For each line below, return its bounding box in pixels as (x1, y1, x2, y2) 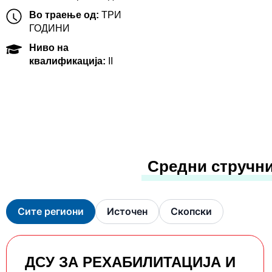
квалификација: (29, 56, 108, 66)
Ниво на (29, 42, 69, 53)
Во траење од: (29, 10, 101, 20)
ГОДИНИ (29, 23, 70, 33)
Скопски (171, 205, 212, 217)
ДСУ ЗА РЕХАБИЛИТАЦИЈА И (25, 254, 236, 270)
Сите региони (18, 205, 84, 217)
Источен (107, 205, 148, 217)
